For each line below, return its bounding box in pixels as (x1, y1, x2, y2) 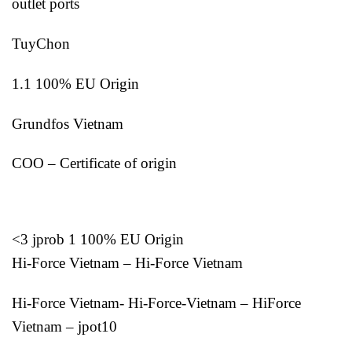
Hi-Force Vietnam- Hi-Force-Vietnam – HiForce (12, 294, 301, 311)
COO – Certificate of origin (12, 155, 177, 172)
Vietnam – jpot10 (12, 317, 117, 335)
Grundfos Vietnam (12, 115, 123, 132)
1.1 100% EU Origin (12, 75, 139, 92)
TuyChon (12, 35, 70, 52)
